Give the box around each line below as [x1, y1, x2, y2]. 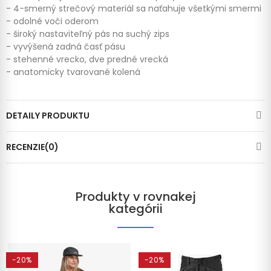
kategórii [108, 200, 163, 217]
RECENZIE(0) [6, 140, 59, 153]
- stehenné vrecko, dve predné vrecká [6, 53, 168, 65]
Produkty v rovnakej [75, 188, 196, 205]
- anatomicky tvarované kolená [6, 65, 140, 78]
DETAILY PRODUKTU [6, 109, 90, 122]
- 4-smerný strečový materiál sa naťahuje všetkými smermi [6, 2, 264, 15]
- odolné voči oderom [6, 15, 99, 27]
